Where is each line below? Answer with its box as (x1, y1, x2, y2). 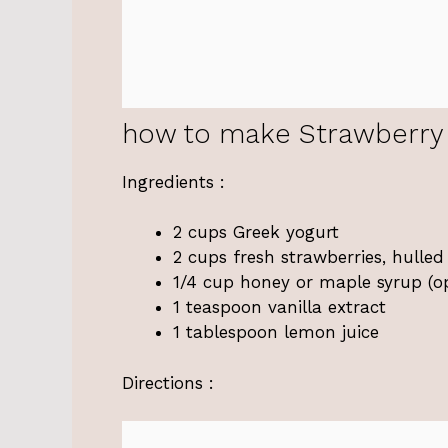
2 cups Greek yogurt (173, 222, 339, 243)
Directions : (122, 372, 214, 393)
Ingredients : (122, 171, 225, 192)
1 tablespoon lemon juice (173, 322, 379, 343)
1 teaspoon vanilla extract (173, 297, 386, 318)
